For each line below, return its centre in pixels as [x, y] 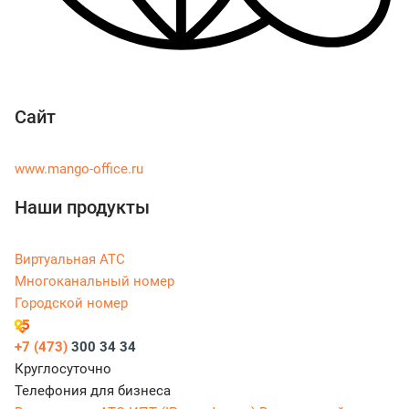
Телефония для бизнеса [93, 391]
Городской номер [71, 304]
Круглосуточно [63, 369]
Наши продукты [82, 208]
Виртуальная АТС [70, 260]
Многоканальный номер [94, 282]
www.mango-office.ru [79, 169]
